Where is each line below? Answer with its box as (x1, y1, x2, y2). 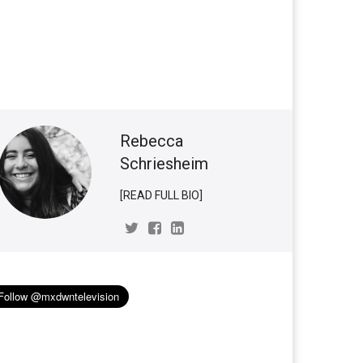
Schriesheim (120, 154, 208, 173)
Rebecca (120, 131, 183, 151)
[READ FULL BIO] (120, 189, 203, 202)
